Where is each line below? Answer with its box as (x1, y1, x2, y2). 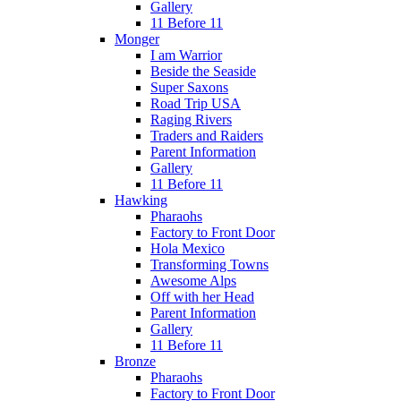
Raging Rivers (150, 111, 232, 127)
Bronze (115, 353, 156, 369)
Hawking (115, 192, 167, 208)
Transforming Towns (150, 256, 269, 272)
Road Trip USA (150, 95, 241, 111)
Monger (115, 30, 159, 47)
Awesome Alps (150, 272, 236, 288)
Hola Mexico (150, 240, 225, 256)
